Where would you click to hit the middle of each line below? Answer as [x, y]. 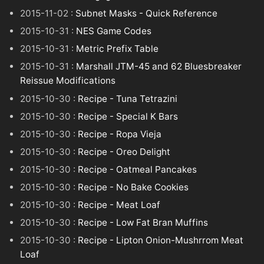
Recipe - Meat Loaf [119, 205]
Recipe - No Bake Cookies [133, 187]
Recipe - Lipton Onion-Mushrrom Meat [161, 240]
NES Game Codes [114, 31]
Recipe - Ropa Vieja [120, 134]
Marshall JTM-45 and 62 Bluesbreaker [159, 67]
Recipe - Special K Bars [128, 116]
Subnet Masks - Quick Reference [147, 14]
